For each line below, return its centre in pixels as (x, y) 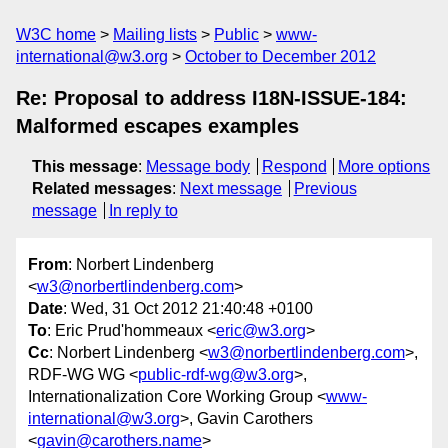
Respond (294, 166)
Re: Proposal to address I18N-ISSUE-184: (211, 98)
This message (85, 166)
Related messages (102, 188)
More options (384, 166)
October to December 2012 (280, 56)
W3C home (56, 34)
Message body (198, 166)
